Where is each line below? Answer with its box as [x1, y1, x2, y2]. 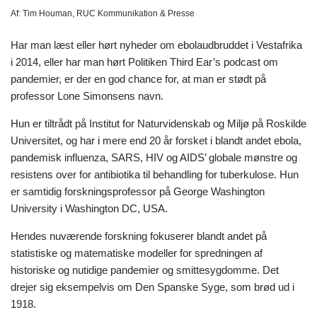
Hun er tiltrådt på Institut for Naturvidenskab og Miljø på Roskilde [11, 117, 306, 129]
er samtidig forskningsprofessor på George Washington [11, 185, 265, 197]
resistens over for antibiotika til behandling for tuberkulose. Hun [11, 168, 299, 180]
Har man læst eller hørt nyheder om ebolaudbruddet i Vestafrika [11, 38, 302, 51]
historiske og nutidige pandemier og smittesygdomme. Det [11, 263, 279, 276]
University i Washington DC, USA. [11, 202, 168, 214]
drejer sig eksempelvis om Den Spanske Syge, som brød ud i [11, 280, 294, 293]
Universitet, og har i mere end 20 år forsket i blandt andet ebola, [11, 134, 301, 146]
